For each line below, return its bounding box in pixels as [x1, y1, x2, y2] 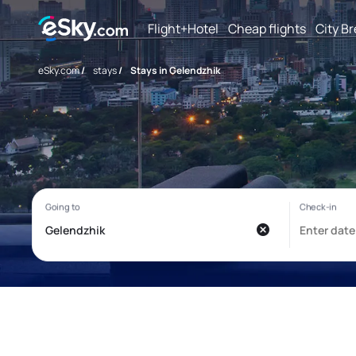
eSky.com [38, 64, 79, 77]
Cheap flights [228, 19, 306, 37]
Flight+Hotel [148, 19, 219, 37]
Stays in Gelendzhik [130, 64, 220, 77]
